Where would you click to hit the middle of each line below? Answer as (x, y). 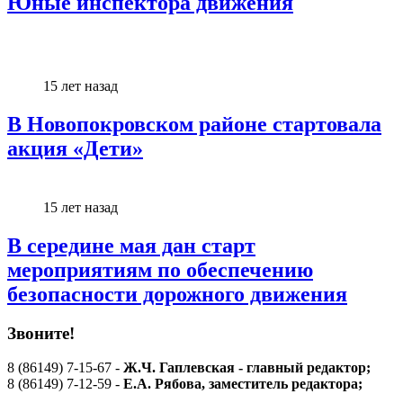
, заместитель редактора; (282, 384)
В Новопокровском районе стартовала (194, 124)
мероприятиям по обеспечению (160, 269)
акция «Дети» (75, 148)
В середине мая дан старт (131, 245)
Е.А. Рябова (162, 384)
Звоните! (41, 333)
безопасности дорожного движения (177, 294)
